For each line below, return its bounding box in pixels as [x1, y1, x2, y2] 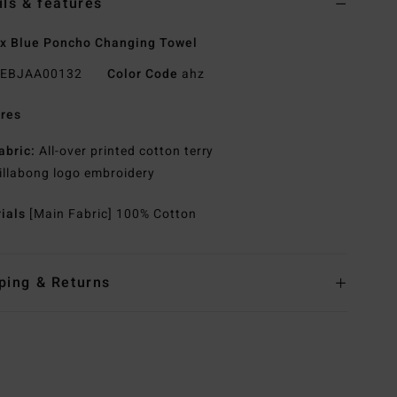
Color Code [106, 65, 178, 84]
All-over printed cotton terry [35, 142, 214, 161]
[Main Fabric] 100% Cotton [29, 205, 197, 224]
